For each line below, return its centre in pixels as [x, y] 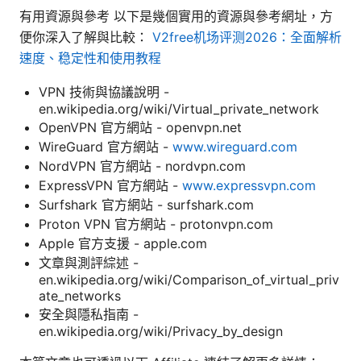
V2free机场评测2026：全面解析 [247, 37]
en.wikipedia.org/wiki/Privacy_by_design [161, 331]
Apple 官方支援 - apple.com [123, 243]
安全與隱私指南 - [89, 314]
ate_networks [80, 295]
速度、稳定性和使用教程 [90, 58]
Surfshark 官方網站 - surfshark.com [146, 204]
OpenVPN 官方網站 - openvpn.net [140, 127]
